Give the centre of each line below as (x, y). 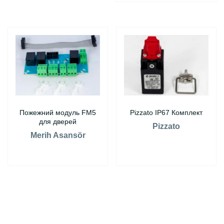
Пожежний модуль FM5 (58, 113)
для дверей (58, 122)
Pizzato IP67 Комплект (166, 113)
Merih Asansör (58, 135)
